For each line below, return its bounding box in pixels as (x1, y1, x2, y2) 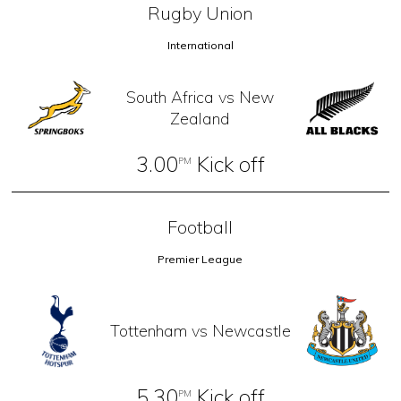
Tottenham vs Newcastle (109, 320, 291, 342)
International (166, 38, 234, 53)
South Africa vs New (126, 86, 275, 107)
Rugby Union (147, 2, 253, 25)
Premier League (158, 252, 243, 267)
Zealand (170, 107, 231, 129)
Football (167, 216, 234, 239)
